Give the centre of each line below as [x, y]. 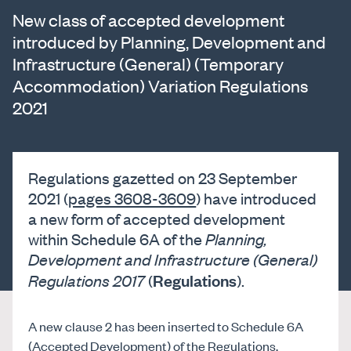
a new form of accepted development [157, 218]
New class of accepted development [148, 20]
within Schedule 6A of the [117, 238]
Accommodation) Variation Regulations [160, 86]
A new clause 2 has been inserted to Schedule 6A [166, 326]
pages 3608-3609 [132, 197]
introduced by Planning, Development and [169, 42]
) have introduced [257, 197]
